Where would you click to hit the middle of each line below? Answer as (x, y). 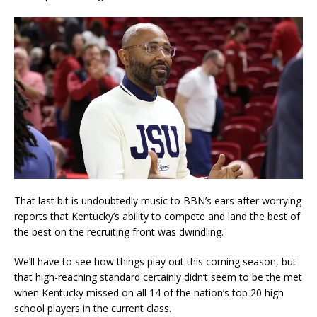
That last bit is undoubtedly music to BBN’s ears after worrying (158, 201)
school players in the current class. (93, 308)
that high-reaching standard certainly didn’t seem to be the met (158, 277)
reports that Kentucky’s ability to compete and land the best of (157, 216)
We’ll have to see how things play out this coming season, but (155, 261)
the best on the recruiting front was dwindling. (119, 232)
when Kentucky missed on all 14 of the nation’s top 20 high (149, 293)
